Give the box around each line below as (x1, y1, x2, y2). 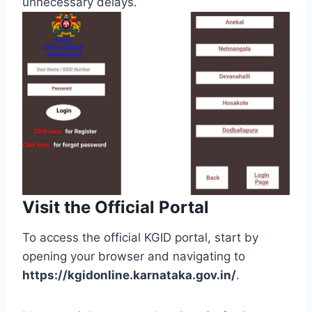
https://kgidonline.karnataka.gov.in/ (22, 268, 236, 283)
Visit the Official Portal (22, 197, 209, 218)
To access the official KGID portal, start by (22, 231, 258, 245)
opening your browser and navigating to (22, 249, 245, 264)
